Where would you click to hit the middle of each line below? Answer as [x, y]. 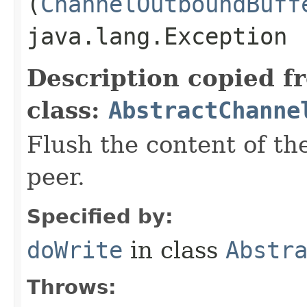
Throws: [72, 287]
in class [174, 250]
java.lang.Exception [157, 36]
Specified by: [100, 216]
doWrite [75, 250]
